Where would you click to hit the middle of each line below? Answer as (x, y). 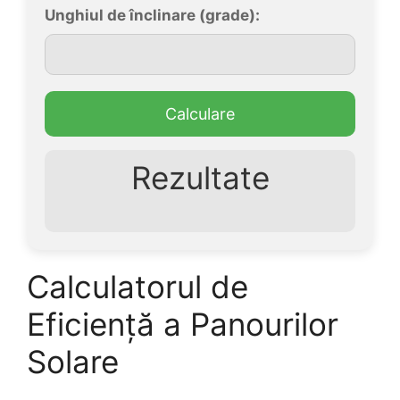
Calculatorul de (137, 287)
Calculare (200, 114)
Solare (73, 362)
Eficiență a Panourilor (183, 324)
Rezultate (200, 178)
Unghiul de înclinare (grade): (152, 15)
